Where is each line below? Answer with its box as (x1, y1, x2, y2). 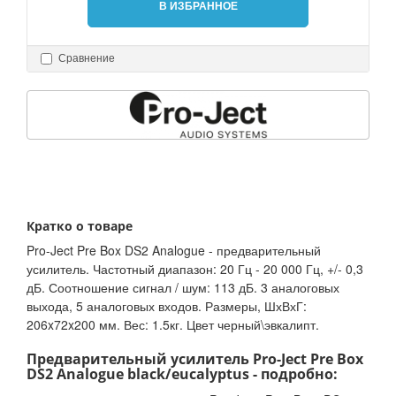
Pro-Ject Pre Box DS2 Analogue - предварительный (27, 241, 321, 260)
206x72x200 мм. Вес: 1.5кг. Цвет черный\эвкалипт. (27, 316, 319, 334)
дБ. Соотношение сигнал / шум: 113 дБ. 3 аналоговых (27, 278, 339, 297)
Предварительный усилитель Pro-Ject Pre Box (27, 349, 363, 369)
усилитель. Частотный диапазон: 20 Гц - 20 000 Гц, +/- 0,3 (27, 260, 363, 278)
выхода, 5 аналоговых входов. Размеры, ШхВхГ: (27, 297, 307, 316)
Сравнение (58, 51, 115, 65)
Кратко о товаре (27, 217, 133, 235)
